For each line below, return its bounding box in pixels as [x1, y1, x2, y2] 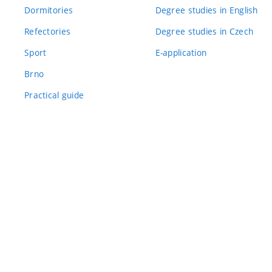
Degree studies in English [155, 4, 258, 16]
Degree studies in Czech [155, 25, 254, 37]
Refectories [24, 25, 71, 37]
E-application [155, 46, 207, 58]
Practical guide [24, 89, 84, 101]
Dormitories [24, 4, 73, 16]
